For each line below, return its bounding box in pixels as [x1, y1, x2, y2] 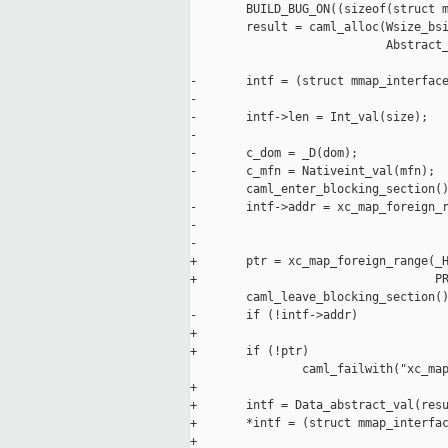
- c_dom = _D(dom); [190, 146, 358, 161]
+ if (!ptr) [190, 344, 309, 359]
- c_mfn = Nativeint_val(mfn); [190, 164, 435, 179]
